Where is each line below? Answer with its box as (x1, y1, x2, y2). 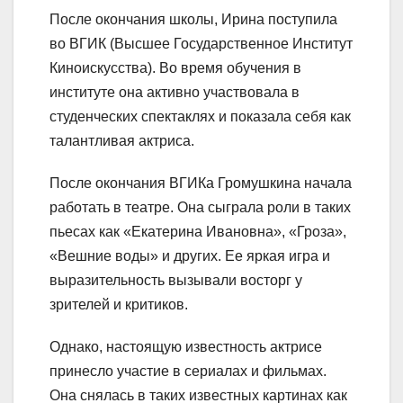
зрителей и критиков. (49, 296, 188, 312)
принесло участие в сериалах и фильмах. (49, 363, 327, 379)
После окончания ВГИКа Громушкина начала (49, 175, 352, 191)
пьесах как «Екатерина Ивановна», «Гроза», (49, 223, 346, 239)
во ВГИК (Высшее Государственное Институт (49, 35, 353, 51)
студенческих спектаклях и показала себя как (49, 108, 351, 124)
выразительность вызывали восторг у (49, 272, 302, 288)
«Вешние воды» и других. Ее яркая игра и (49, 247, 330, 264)
